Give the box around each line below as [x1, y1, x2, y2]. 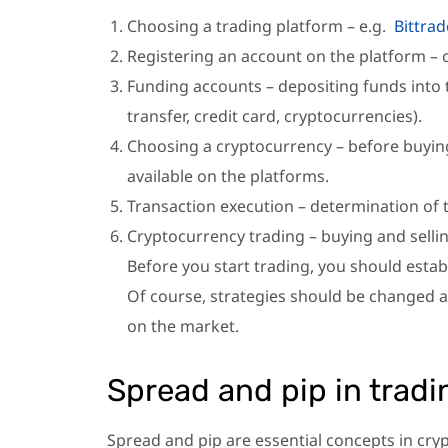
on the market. [127, 314, 239, 337]
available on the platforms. [127, 164, 329, 187]
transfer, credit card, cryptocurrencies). [127, 104, 422, 127]
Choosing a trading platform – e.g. [127, 14, 394, 37]
